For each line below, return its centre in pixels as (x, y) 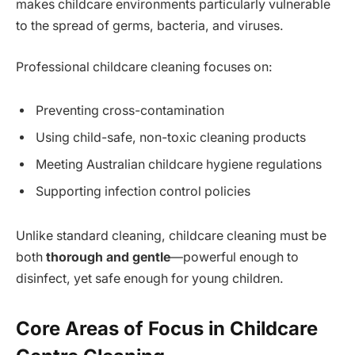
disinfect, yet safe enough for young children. (150, 279)
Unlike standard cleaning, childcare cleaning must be (171, 236)
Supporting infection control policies (143, 192)
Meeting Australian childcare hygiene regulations (179, 165)
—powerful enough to (235, 258)
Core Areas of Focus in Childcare (167, 329)
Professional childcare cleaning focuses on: (144, 67)
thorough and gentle (108, 258)
